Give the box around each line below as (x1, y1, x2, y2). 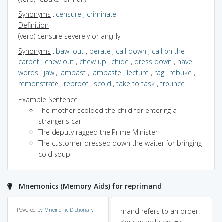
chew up (79, 56, 106, 66)
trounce (160, 78, 185, 88)
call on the (152, 46, 185, 55)
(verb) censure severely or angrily (18, 31, 120, 41)
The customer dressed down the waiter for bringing (38, 138, 202, 148)
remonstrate (18, 78, 58, 88)
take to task (116, 78, 155, 88)
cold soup (38, 149, 70, 159)
